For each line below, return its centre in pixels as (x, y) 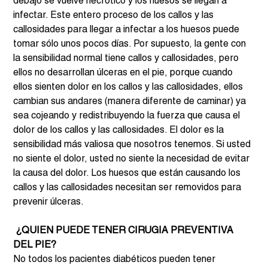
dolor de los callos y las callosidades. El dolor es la (120, 130)
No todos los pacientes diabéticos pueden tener (116, 259)
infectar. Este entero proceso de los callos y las (115, 15)
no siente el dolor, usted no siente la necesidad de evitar (133, 159)
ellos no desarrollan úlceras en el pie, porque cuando (124, 73)
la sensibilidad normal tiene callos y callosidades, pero (127, 58)
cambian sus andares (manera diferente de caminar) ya (131, 101)
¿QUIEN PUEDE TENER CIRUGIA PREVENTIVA (125, 231)
